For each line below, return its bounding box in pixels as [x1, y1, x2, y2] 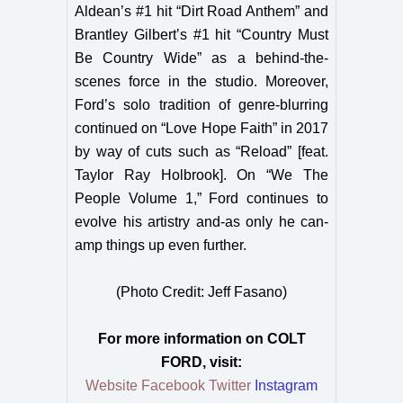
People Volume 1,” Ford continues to [75, 191, 328, 206]
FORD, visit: [161, 354, 242, 370]
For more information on [97, 331, 264, 346]
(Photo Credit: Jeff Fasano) [116, 284, 287, 300]
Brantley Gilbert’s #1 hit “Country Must [75, 27, 328, 42]
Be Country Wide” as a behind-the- [75, 50, 328, 66]
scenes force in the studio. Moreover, [75, 74, 328, 89]
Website [85, 378, 138, 393]
